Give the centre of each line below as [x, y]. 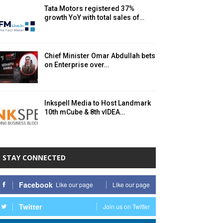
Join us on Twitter [126, 206]
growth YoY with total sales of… [94, 18]
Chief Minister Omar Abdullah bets [100, 56]
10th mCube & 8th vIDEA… [85, 112]
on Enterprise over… [77, 65]
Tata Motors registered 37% [89, 9]
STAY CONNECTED [34, 158]
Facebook [36, 184]
